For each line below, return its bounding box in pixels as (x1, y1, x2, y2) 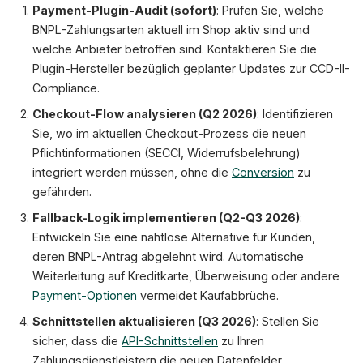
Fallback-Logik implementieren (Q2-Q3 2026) (32, 211, 300, 224)
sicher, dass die (32, 334, 122, 348)
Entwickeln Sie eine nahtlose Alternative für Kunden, (32, 230, 315, 244)
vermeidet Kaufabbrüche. (137, 288, 279, 302)
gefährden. (32, 185, 92, 199)
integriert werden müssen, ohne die (32, 165, 232, 179)
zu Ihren (218, 334, 264, 348)
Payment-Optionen (32, 288, 137, 302)
